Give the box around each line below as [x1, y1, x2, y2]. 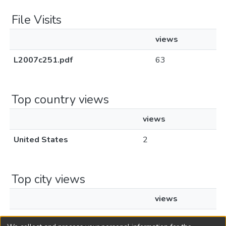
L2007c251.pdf [14, 54, 73, 66]
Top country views [12, 91, 109, 107]
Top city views [12, 171, 85, 187]
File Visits [12, 12, 62, 28]
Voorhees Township [14, 214, 90, 225]
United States [14, 134, 68, 145]
